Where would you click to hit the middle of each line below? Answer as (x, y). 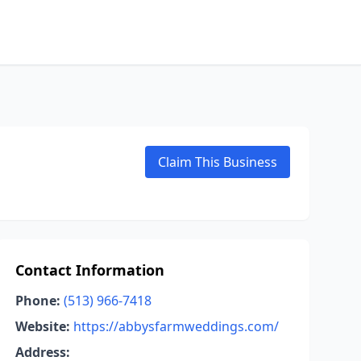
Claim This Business (218, 162)
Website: (42, 326)
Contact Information (89, 270)
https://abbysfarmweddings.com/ (176, 326)
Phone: (37, 301)
